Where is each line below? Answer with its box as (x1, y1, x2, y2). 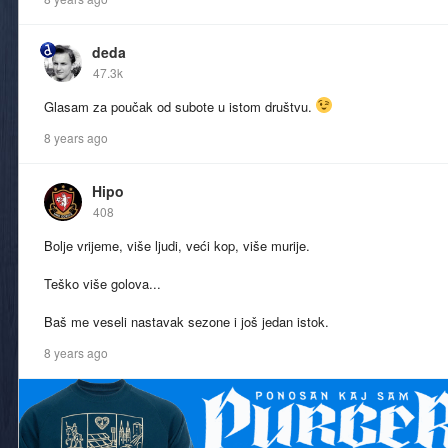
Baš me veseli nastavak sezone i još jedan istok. (44, 312, 329, 332)
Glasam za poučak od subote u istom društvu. (44, 97, 316, 117)
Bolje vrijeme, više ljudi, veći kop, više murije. (44, 236, 310, 256)
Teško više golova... (44, 274, 161, 294)
